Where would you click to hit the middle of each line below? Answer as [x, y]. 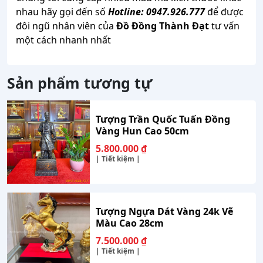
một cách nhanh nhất [63, 40]
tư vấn [224, 26]
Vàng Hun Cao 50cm [143, 131]
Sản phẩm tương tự [80, 83]
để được [224, 12]
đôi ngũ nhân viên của [65, 26]
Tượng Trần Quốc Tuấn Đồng [163, 119]
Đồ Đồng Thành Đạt [161, 26]
